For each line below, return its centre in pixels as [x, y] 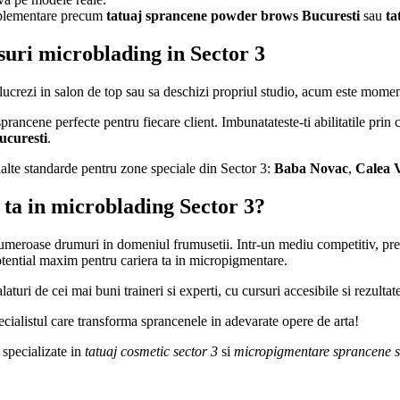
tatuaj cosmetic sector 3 [151, 351]
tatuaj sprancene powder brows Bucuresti [233, 16]
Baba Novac [311, 169]
